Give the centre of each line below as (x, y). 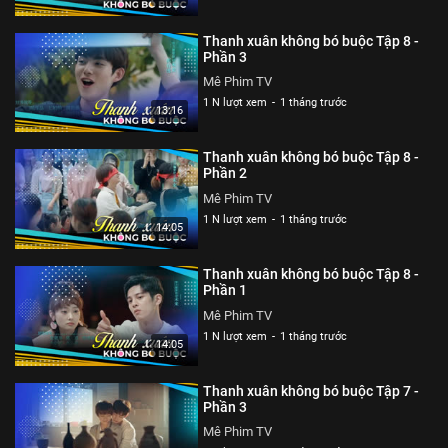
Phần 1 (225, 289)
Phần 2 (225, 173)
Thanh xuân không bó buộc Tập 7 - (311, 390)
